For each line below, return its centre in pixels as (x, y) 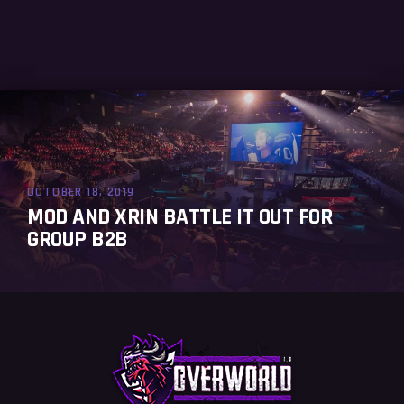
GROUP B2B (78, 240)
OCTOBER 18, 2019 (81, 193)
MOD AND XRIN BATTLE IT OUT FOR (179, 218)
